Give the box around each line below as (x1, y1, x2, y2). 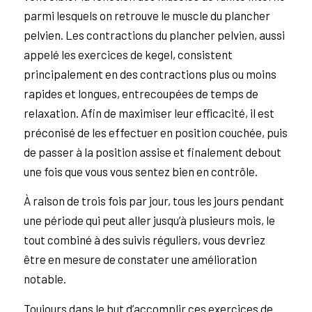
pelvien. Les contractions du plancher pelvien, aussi (23, 27, 285, 42)
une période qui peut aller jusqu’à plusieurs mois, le (23, 213, 275, 228)
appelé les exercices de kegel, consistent (23, 47, 233, 61)
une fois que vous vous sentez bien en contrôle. (23, 164, 258, 178)
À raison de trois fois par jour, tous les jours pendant (23, 194, 284, 208)
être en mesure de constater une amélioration (23, 252, 257, 267)
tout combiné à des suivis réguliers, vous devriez (23, 233, 265, 247)
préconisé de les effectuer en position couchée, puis (23, 125, 288, 139)
